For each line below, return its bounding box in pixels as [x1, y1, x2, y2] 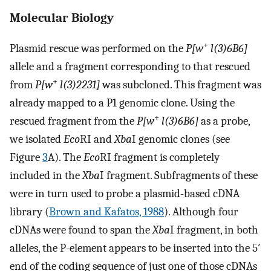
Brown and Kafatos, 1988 [49, 205, 164, 219]
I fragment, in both [170, 223, 258, 237]
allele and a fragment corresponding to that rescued [10, 60, 250, 74]
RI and [80, 132, 114, 146]
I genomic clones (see [132, 132, 230, 146]
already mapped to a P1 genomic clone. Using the [10, 96, 235, 110]
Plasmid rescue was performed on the [10, 42, 186, 56]
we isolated [10, 132, 64, 146]
